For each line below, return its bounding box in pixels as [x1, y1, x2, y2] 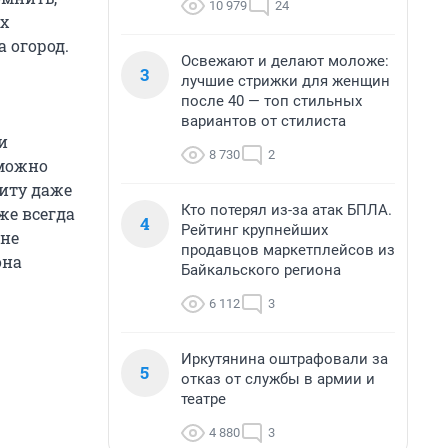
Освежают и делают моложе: [181, 52, 389, 70]
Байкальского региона [181, 261, 341, 279]
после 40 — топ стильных [181, 92, 362, 110]
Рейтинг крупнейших [181, 221, 328, 239]
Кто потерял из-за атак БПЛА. [181, 201, 392, 219]
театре [181, 390, 226, 408]
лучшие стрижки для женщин [181, 72, 390, 90]
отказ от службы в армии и [181, 370, 375, 388]
